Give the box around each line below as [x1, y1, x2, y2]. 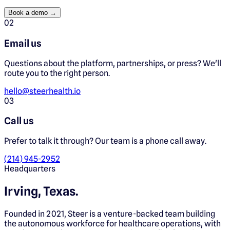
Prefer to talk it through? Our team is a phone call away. [4, 136, 206, 146]
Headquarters [4, 164, 55, 174]
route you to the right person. [4, 68, 110, 78]
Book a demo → [8, 9, 56, 17]
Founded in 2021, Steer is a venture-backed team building [4, 208, 215, 219]
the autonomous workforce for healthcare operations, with [4, 218, 221, 228]
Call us [4, 115, 34, 127]
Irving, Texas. [4, 184, 79, 199]
